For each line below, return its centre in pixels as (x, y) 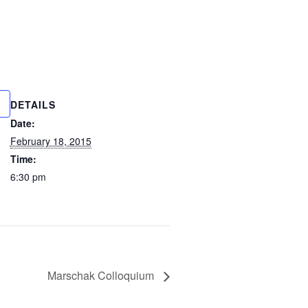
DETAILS (33, 104)
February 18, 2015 (51, 141)
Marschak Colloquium (102, 276)
